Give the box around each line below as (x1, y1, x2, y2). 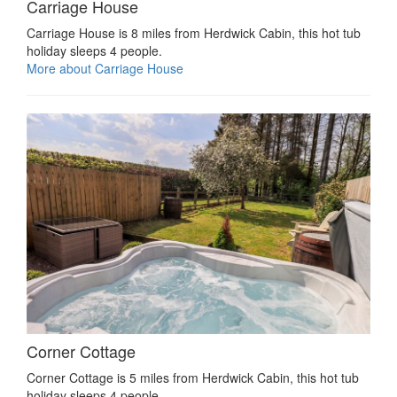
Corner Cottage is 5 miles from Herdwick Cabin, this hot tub (27, 369, 359, 387)
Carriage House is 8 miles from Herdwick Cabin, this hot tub (27, 23, 361, 42)
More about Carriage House (27, 58, 183, 77)
